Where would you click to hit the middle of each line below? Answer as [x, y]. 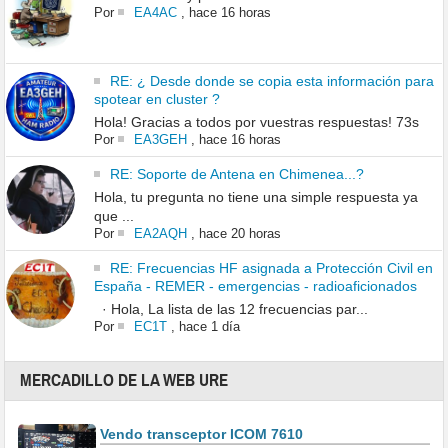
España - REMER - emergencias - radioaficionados [255, 286]
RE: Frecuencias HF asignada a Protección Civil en [271, 268]
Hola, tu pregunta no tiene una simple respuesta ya [255, 197]
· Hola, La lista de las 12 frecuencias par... [230, 309]
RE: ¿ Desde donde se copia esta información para [271, 81]
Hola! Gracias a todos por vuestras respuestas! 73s [256, 122]
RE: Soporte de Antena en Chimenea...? [236, 174]
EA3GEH [160, 140]
